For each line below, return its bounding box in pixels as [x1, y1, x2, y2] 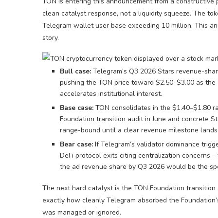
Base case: [60, 103, 93, 112]
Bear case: [60, 140, 93, 149]
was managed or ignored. [42, 208, 121, 217]
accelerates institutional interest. [60, 89, 162, 98]
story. [42, 33, 59, 42]
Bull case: [60, 67, 91, 76]
